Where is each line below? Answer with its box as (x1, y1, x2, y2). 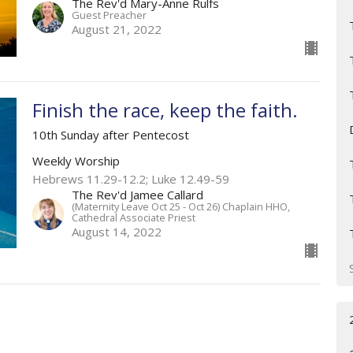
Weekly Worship (32, 152, 120, 169)
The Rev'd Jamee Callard (71, 186, 203, 203)
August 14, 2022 (71, 223, 162, 240)
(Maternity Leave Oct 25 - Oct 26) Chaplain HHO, (71, 199, 290, 214)
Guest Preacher (71, 7, 147, 22)
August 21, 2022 (71, 20, 162, 37)
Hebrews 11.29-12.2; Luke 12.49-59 (32, 170, 229, 187)
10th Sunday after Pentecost (32, 126, 189, 143)
